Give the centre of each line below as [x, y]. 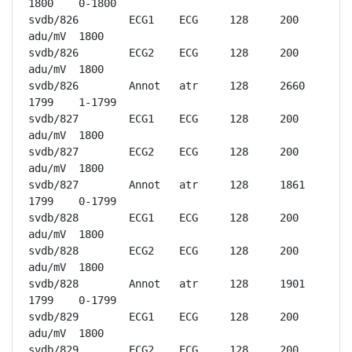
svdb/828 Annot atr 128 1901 [53, 284]
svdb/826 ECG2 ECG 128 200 [53, 53]
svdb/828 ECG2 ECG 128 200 [53, 251]
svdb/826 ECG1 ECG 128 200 [53, 20]
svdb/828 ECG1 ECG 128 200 [53, 218]
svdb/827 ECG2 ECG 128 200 [53, 152]
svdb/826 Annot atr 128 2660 [53, 86]
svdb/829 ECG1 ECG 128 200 [53, 317]
